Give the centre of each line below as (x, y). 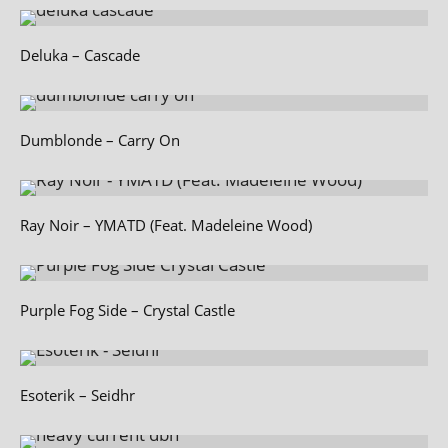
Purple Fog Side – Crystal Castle (127, 309)
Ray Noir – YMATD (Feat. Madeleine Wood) (166, 224)
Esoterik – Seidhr (77, 394)
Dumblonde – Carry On (100, 139)
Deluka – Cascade (80, 54)
